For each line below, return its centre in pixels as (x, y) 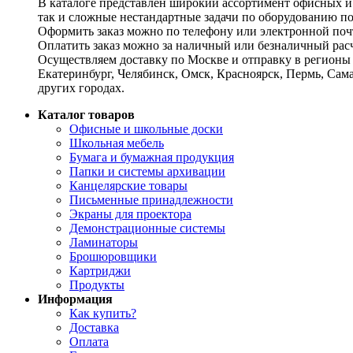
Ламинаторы (104, 242)
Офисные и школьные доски (146, 128)
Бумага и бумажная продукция (152, 157)
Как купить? (103, 313)
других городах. (81, 87)
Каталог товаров (86, 114)
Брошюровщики (113, 256)
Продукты (97, 284)
